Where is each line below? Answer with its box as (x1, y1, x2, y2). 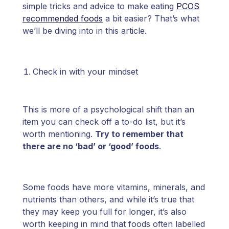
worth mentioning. (22, 129, 95, 140)
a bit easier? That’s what (103, 13, 199, 24)
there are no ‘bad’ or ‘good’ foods (22, 141, 159, 152)
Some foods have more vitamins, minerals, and (22, 182, 205, 193)
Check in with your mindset (33, 66, 138, 77)
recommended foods (22, 13, 103, 24)
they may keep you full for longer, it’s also (22, 207, 187, 217)
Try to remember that (95, 129, 184, 140)
